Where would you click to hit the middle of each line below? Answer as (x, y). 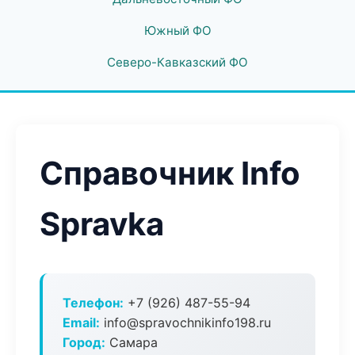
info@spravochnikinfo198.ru (185, 323)
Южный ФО (177, 31)
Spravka (102, 224)
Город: (84, 342)
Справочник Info (170, 173)
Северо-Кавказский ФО (177, 62)
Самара (132, 342)
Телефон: (93, 303)
